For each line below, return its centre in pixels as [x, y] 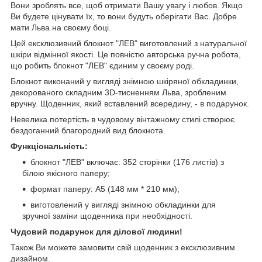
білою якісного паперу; [66, 173]
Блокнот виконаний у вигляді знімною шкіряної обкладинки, [125, 82]
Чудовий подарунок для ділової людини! [96, 232]
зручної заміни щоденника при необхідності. [107, 216]
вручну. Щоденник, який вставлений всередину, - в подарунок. [130, 104]
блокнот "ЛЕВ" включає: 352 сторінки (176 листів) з [127, 162]
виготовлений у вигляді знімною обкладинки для [123, 205]
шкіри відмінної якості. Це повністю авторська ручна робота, [126, 55]
